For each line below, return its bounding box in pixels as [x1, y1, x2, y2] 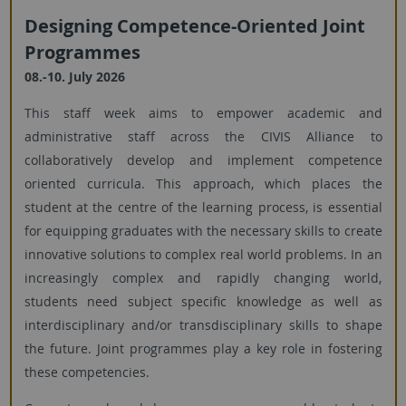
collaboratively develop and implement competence [24, 150, 382, 169]
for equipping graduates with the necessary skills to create [24, 221, 382, 239]
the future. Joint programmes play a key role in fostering [24, 339, 382, 357]
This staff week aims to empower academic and [24, 103, 382, 121]
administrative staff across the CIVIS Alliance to [24, 127, 382, 145]
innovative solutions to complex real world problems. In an [24, 245, 382, 263]
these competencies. [24, 362, 153, 381]
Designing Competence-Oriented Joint [24, 13, 365, 38]
